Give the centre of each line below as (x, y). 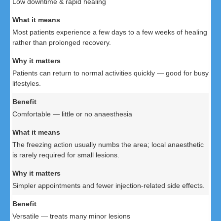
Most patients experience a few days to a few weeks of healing (110, 32)
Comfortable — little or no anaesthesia (72, 114)
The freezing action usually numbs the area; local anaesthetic (108, 145)
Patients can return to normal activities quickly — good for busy (110, 73)
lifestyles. (27, 84)
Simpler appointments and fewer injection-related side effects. (109, 186)
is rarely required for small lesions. (66, 155)
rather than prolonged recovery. (62, 43)
